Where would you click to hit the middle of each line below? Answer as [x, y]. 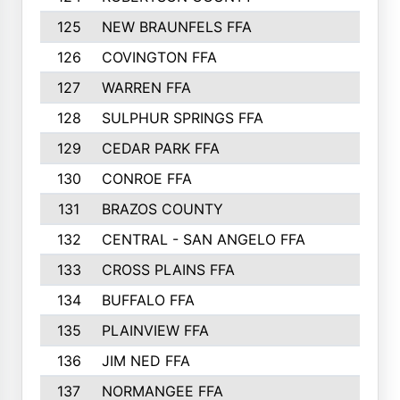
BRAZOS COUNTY [162, 209]
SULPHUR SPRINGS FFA [182, 118]
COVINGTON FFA [159, 57]
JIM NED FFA [146, 361]
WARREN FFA [146, 87]
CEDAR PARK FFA [160, 148]
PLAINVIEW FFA [155, 330]
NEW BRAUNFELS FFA [176, 27]
